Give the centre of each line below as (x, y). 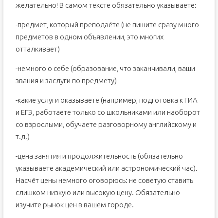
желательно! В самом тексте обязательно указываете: (106, 5)
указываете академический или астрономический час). (106, 168)
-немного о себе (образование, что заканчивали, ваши (105, 68)
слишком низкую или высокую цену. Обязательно (98, 192)
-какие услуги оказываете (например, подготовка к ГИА (106, 100)
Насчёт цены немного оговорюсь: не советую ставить (104, 180)
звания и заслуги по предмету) (66, 81)
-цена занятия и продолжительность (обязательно (99, 156)
